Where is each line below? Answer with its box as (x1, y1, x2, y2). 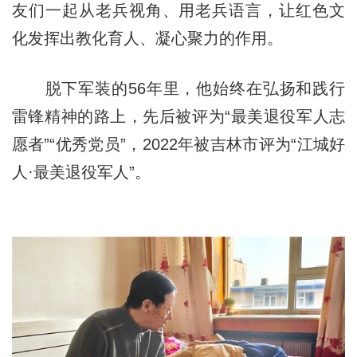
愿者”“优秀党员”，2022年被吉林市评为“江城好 (11, 135, 346, 154)
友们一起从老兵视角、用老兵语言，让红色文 (11, 2, 346, 20)
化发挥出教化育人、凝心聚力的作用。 (11, 29, 283, 48)
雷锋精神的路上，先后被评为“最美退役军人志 (11, 108, 346, 126)
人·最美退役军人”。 (11, 163, 151, 182)
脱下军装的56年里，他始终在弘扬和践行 (11, 80, 346, 98)
